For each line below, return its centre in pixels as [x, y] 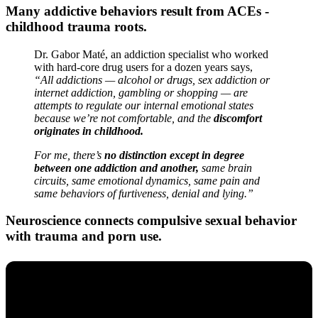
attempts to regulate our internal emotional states [144, 105]
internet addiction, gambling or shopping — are [141, 92]
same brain [225, 168]
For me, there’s [69, 155]
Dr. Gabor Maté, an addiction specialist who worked [151, 54]
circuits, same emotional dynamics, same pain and [147, 180]
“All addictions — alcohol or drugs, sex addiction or [152, 79]
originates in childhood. [89, 131]
